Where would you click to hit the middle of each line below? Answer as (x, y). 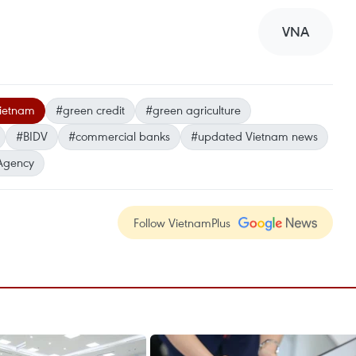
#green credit (90, 110)
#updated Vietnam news (254, 136)
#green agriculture (193, 110)
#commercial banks (119, 136)
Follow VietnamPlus (182, 222)
